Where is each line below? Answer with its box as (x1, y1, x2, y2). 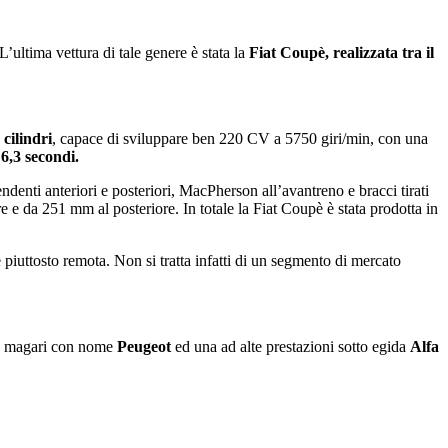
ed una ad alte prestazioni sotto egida (175, 337, 410, 355)
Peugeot (117, 337, 175, 355)
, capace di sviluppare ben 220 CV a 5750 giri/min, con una (52, 129, 428, 147)
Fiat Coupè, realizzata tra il (245, 43, 434, 61)
